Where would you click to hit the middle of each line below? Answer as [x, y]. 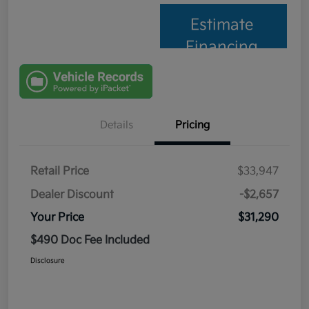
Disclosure [48, 260]
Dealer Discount [72, 195]
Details [117, 125]
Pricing [192, 125]
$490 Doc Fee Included [90, 240]
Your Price [57, 217]
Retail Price [60, 171]
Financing [222, 48]
